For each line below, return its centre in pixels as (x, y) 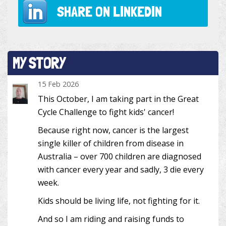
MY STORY (39, 63)
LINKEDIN (137, 12)
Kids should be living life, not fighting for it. (119, 201)
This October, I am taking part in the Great (118, 99)
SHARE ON (84, 12)
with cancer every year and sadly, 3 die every (121, 170)
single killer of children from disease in (111, 144)
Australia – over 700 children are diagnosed (120, 157)
